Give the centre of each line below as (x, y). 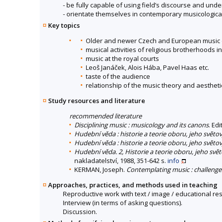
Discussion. (80, 212)
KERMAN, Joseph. (100, 170)
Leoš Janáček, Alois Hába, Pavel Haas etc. (147, 68)
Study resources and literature (97, 101)
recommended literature (106, 116)
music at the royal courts (122, 59)
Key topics (64, 26)
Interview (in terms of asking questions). (123, 203)
